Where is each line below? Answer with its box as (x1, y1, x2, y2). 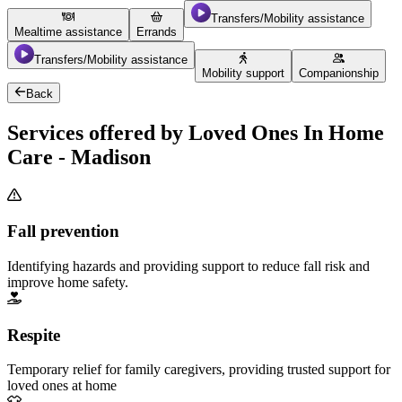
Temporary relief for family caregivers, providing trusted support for (7, 362, 390, 378)
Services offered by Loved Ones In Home (7, 120, 384, 144)
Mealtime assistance (14, 25, 122, 39)
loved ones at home (7, 378, 117, 394)
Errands (136, 25, 177, 39)
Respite (7, 325, 60, 345)
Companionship (299, 66, 379, 81)
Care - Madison (7, 144, 151, 169)
